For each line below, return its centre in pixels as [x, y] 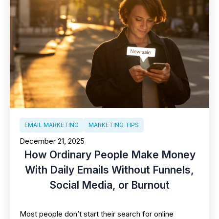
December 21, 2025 [52, 141]
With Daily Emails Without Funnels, [109, 170]
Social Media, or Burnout [109, 185]
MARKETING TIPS [114, 125]
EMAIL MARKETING [52, 125]
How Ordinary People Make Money [109, 155]
